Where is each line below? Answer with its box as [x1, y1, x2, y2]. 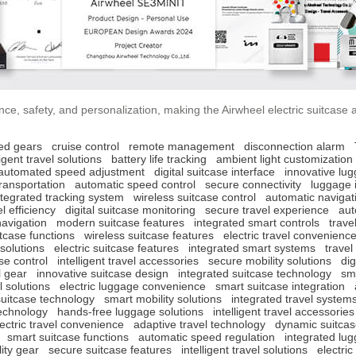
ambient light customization [216, 152, 353, 165]
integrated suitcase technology [178, 266, 331, 280]
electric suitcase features [54, 241, 179, 254]
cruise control [52, 139, 119, 153]
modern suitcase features [56, 215, 184, 229]
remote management [129, 139, 234, 153]
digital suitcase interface [154, 164, 275, 178]
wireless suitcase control [133, 190, 256, 203]
